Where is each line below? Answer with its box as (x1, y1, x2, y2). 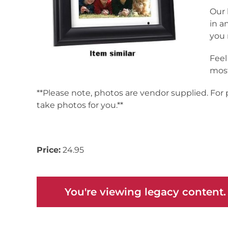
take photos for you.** (37, 100, 123, 110)
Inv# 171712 (37, 123, 80, 132)
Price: (37, 145, 61, 155)
